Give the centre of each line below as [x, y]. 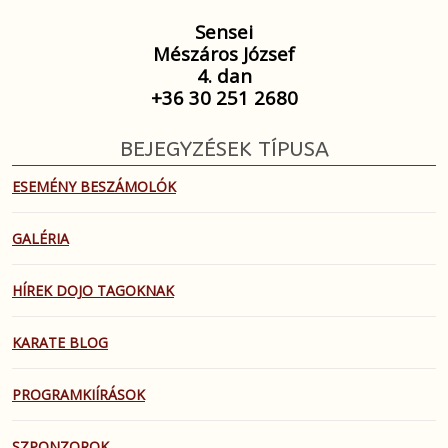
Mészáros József [224, 54]
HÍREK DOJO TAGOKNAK [93, 291]
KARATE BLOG [60, 343]
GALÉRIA [40, 239]
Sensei [224, 32]
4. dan [224, 76]
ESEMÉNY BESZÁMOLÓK [94, 187]
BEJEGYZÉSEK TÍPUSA [224, 150]
